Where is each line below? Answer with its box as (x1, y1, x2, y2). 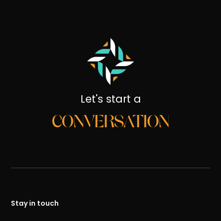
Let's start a (80, 92, 141, 106)
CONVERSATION (52, 110, 169, 131)
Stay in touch (11, 198, 59, 208)
